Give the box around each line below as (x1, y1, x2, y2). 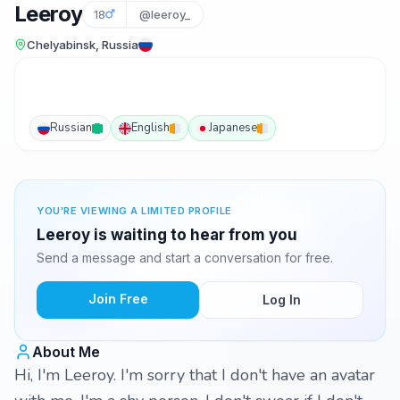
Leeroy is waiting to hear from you (37, 226, 297, 244)
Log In (262, 292, 301, 307)
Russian (50, 120, 92, 136)
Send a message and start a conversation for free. (37, 250, 333, 265)
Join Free (87, 291, 148, 306)
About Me (32, 343, 100, 361)
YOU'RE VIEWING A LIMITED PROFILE (37, 204, 232, 217)
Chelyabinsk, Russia (27, 37, 138, 52)
